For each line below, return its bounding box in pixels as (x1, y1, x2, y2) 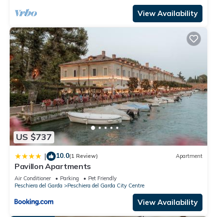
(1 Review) (69, 153, 98, 160)
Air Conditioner (15, 174, 51, 182)
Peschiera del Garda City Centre (67, 182, 144, 189)
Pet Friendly (88, 174, 117, 182)
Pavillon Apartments (15, 161, 91, 171)
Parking (60, 174, 79, 182)
